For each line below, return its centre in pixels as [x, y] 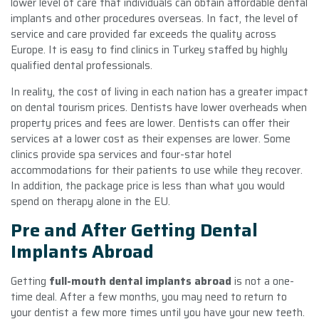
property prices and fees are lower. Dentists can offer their [150, 123]
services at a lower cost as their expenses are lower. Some [151, 138]
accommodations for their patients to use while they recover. [157, 170]
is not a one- [263, 281]
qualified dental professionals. [82, 65]
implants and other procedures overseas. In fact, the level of [155, 18]
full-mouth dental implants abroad [139, 281]
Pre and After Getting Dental [134, 230]
